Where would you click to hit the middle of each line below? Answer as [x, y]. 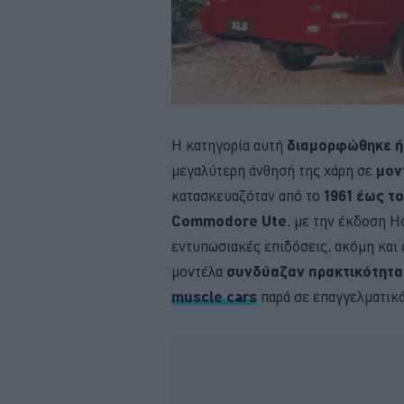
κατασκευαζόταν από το [248, 195]
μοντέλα [199, 271]
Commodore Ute [229, 220]
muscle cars [214, 296]
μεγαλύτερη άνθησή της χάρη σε [274, 170]
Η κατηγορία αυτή [229, 145]
